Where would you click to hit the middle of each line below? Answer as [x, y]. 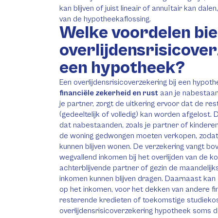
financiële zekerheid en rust [109, 93]
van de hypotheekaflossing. [105, 19]
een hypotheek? [122, 68]
